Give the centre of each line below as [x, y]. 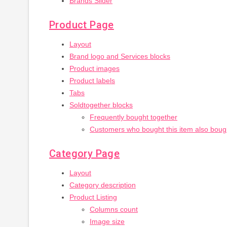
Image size [107, 221]
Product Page [82, 25]
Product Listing [93, 197]
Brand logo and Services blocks [120, 56]
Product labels [92, 81]
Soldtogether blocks [101, 105]
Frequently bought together [134, 117]
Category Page [85, 154]
